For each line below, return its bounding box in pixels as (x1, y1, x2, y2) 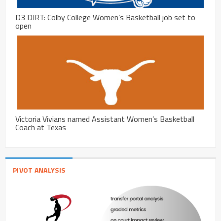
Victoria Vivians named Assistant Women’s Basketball (15, 113, 194, 125)
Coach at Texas (15, 121, 66, 134)
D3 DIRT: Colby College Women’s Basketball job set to (15, 11, 195, 24)
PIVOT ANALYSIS (13, 165, 66, 176)
